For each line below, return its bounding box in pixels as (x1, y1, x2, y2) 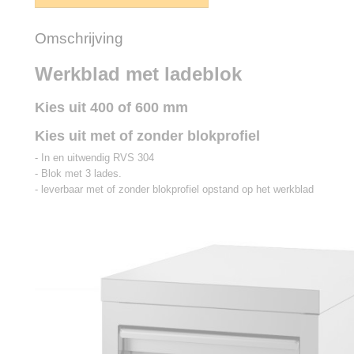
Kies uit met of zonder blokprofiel (35, 128, 260, 144)
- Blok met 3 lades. (35, 168, 122, 179)
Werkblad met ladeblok (35, 63, 242, 85)
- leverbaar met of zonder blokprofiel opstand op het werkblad (35, 183, 314, 195)
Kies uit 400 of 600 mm (35, 100, 188, 115)
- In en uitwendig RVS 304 (35, 152, 154, 164)
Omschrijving (35, 30, 123, 47)
